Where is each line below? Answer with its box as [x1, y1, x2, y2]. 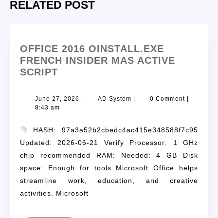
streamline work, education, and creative [20, 177, 198, 185]
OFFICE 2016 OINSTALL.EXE [20, 43, 164, 54]
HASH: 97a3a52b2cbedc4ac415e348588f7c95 [27, 126, 198, 134]
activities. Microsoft [20, 189, 89, 198]
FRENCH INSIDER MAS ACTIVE [20, 55, 175, 66]
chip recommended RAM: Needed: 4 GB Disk [20, 151, 198, 160]
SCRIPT [20, 67, 58, 78]
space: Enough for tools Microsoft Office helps [20, 164, 198, 172]
